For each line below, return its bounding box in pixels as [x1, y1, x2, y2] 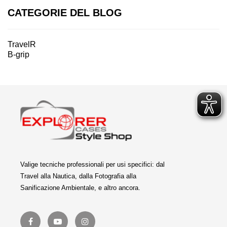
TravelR [8, 40, 36, 49]
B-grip [8, 50, 29, 59]
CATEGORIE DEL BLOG [8, 7, 122, 18]
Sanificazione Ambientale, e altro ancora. [20, 183, 140, 192]
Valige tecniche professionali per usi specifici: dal [20, 160, 165, 168]
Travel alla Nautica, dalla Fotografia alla [20, 172, 136, 180]
